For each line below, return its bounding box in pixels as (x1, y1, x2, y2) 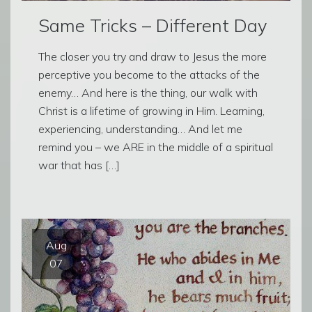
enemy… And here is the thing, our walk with (38, 85, 258, 100)
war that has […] (38, 157, 120, 172)
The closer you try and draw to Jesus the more (38, 49, 267, 63)
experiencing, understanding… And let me (38, 121, 242, 136)
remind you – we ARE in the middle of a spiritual (38, 139, 273, 154)
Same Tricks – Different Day (38, 13, 267, 36)
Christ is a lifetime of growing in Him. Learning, (38, 103, 265, 118)
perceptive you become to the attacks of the (38, 67, 260, 81)
